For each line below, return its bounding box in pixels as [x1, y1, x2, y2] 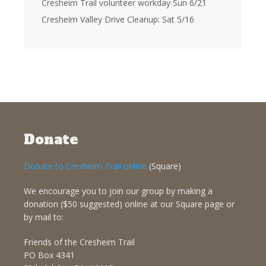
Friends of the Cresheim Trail [24, 236, 135, 248]
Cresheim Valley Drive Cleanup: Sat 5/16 [42, 14, 194, 25]
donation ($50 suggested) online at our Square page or [24, 198, 235, 210]
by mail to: [24, 211, 64, 223]
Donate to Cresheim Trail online [24, 160, 147, 172]
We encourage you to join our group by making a [24, 185, 213, 197]
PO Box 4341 [24, 249, 75, 261]
